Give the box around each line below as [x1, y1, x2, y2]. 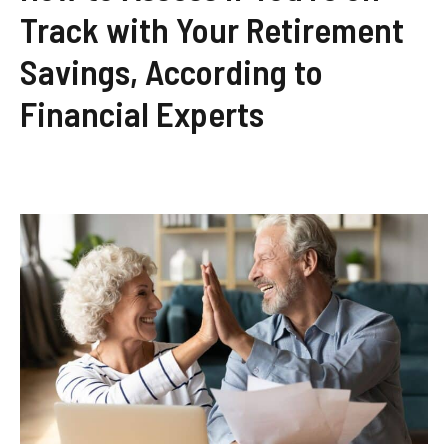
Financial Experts [20, 92, 264, 135]
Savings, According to [20, 50, 323, 93]
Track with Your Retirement [20, 8, 404, 51]
